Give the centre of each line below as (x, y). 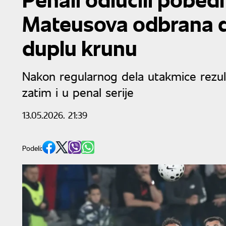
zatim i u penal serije (78, 92)
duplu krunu (80, 47)
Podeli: (32, 148)
